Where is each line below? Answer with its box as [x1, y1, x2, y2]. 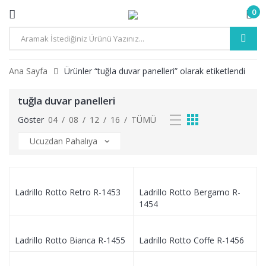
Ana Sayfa [9, 65, 47, 77]
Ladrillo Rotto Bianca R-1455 [15, 235, 125, 246]
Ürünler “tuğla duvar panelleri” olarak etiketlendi [64, 65, 245, 77]
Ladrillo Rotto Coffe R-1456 [138, 235, 244, 246]
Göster [18, 114, 44, 125]
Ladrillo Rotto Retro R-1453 [15, 186, 121, 198]
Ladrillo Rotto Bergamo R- [138, 186, 240, 198]
